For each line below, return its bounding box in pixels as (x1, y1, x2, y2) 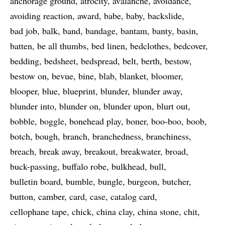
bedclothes (130, 40, 169, 52)
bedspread (81, 55, 118, 67)
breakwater (121, 145, 160, 157)
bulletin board (10, 175, 61, 187)
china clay (96, 205, 133, 217)
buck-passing (10, 160, 57, 172)
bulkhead (111, 160, 145, 172)
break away (39, 145, 79, 157)
